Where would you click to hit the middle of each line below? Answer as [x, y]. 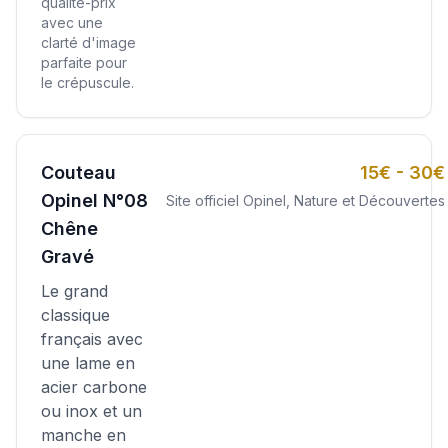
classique [75, 314]
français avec [92, 338]
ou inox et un [91, 410]
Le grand [74, 290]
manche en [83, 434]
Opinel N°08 [94, 200]
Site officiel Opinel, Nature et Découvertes [305, 200]
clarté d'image [88, 42]
